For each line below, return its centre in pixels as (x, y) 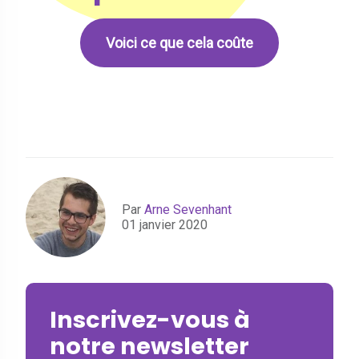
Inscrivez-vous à (150, 319)
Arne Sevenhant (188, 209)
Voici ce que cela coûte (179, 42)
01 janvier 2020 (165, 224)
